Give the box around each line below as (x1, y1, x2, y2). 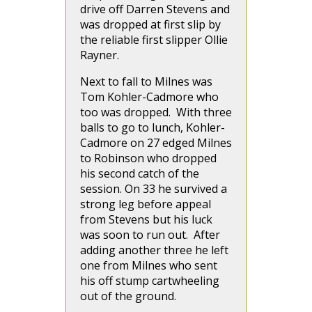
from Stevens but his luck (80, 212, 212, 227)
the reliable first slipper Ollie (80, 32, 228, 47)
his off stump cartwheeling (80, 273, 219, 288)
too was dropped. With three (80, 104, 232, 120)
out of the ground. (80, 288, 176, 304)
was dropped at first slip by (80, 17, 221, 32)
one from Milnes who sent (80, 258, 217, 273)
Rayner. (80, 47, 119, 63)
